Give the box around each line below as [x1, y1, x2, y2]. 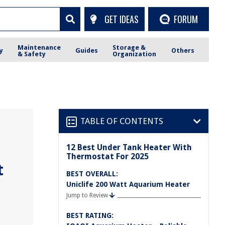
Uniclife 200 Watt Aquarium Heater [66, 180, 190, 188]
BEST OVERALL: [66, 170, 118, 178]
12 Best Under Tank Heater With [66, 143, 192, 152]
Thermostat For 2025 [66, 152, 149, 161]
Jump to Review [66, 192, 108, 199]
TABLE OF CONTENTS [80, 116, 163, 126]
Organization [113, 50, 157, 58]
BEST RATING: [66, 211, 114, 219]
